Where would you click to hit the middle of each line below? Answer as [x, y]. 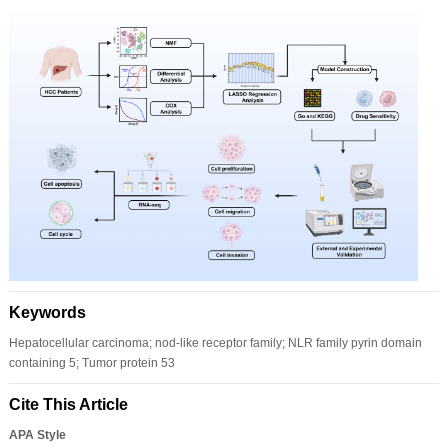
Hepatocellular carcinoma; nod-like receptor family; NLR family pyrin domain [215, 342]
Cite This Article [68, 404]
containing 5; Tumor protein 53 [91, 362]
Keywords [47, 312]
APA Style [37, 434]
